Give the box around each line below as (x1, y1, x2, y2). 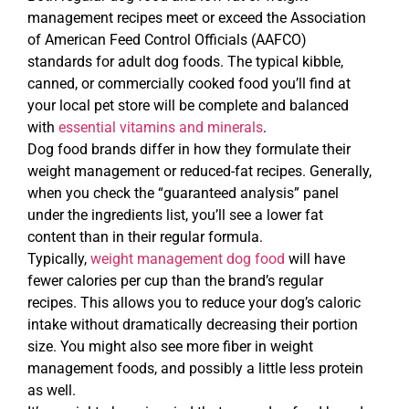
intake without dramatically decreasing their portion (27, 315, 358, 333)
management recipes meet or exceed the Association (27, 8, 366, 26)
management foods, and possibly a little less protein (27, 359, 363, 377)
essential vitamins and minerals (58, 118, 263, 136)
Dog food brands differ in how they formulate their (27, 140, 351, 158)
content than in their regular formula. (27, 227, 263, 246)
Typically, (27, 249, 90, 267)
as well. (27, 381, 76, 399)
